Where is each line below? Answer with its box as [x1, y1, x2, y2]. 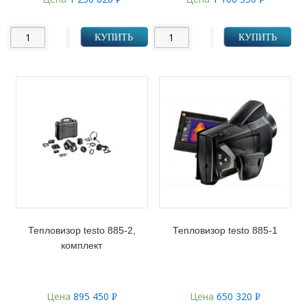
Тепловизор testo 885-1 [173, 225, 278, 236]
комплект [61, 240, 103, 251]
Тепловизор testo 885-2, [27, 225, 136, 236]
